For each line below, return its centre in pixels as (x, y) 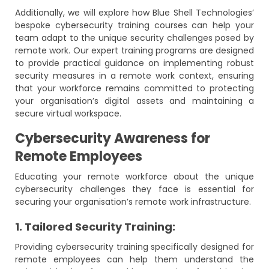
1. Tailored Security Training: (95, 227)
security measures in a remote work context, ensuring (134, 76)
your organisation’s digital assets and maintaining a (134, 101)
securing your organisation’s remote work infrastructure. (133, 202)
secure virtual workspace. (68, 113)
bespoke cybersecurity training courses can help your (134, 25)
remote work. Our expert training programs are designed (134, 50)
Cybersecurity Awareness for (113, 138)
